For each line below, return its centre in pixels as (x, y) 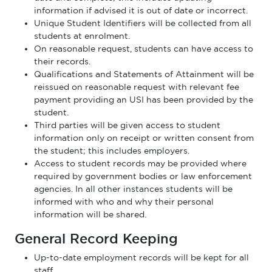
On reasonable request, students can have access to (144, 49)
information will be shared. (90, 214)
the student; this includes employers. (112, 151)
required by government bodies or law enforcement (143, 176)
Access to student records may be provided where (140, 163)
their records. (62, 61)
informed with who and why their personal (124, 202)
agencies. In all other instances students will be (133, 189)
